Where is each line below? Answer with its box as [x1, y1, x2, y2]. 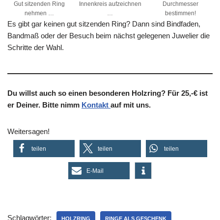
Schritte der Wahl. [7, 43, 64, 52]
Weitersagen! [7, 127, 50, 136]
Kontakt [82, 101, 110, 109]
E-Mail [86, 167, 104, 174]
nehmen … [25, 10, 55, 17]
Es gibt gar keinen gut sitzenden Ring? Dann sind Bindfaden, [7, 20, 200, 28]
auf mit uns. [110, 101, 151, 109]
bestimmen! [165, 10, 196, 17]
